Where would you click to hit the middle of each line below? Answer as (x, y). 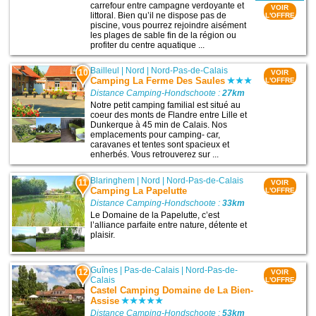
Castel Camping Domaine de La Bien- (172, 291)
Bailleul (105, 71)
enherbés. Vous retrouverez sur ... (155, 155)
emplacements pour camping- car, (156, 135)
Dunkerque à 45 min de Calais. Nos (159, 125)
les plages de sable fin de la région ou (164, 36)
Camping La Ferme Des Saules (158, 81)
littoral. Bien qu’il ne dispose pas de (159, 16)
